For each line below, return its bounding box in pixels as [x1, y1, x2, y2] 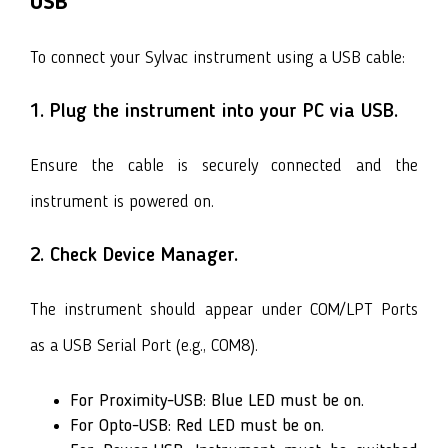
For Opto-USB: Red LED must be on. [70, 416, 324, 435]
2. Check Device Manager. [30, 245, 238, 266]
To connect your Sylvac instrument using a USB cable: [30, 48, 405, 67]
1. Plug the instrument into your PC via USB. [30, 101, 398, 122]
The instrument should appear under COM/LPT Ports [30, 300, 418, 319]
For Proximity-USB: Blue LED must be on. [70, 391, 364, 410]
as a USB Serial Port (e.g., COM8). [30, 336, 258, 355]
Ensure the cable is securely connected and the [30, 156, 418, 175]
